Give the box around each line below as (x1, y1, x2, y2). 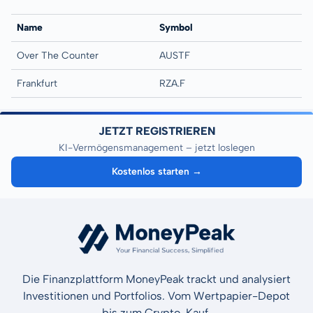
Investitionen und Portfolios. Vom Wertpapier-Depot (23, 289, 290, 303)
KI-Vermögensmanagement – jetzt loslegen (58, 141, 255, 154)
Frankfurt (17, 77, 57, 89)
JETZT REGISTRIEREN (98, 124, 215, 138)
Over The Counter (17, 49, 99, 61)
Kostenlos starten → (112, 166, 203, 178)
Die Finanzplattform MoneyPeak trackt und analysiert (22, 272, 291, 286)
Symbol (159, 21, 193, 34)
